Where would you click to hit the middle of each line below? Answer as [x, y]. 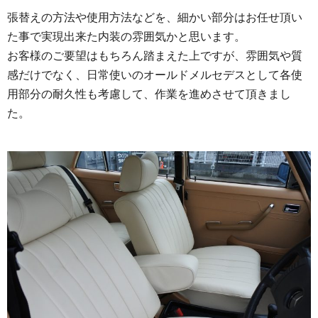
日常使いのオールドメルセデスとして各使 [194, 75]
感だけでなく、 [47, 75]
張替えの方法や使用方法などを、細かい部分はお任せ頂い [155, 17]
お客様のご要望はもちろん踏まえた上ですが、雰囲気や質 [155, 55]
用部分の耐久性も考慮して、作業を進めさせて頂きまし [149, 94]
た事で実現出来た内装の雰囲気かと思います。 [126, 36]
